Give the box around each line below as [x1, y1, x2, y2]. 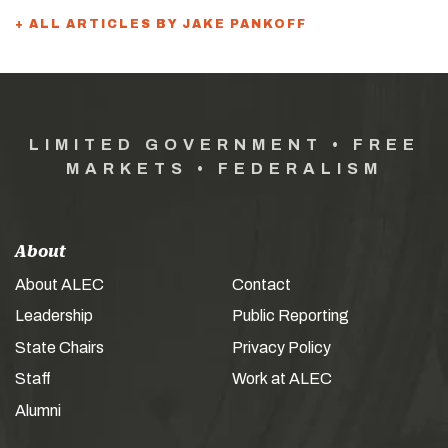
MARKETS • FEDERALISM [65, 159, 383, 177]
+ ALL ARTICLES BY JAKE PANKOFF [15, 16, 307, 31]
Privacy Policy [232, 338, 331, 356]
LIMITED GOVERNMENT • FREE [28, 135, 420, 153]
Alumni [15, 401, 61, 419]
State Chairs [15, 338, 104, 356]
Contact [232, 275, 291, 293]
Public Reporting [232, 307, 349, 325]
